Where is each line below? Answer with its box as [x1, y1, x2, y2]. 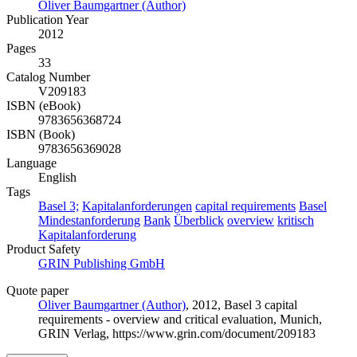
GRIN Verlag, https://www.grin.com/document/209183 [38, 327, 316, 341]
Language [6, 156, 57, 171]
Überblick [174, 214, 224, 228]
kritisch [277, 214, 314, 228]
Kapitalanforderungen [82, 199, 192, 214]
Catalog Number [6, 70, 90, 84]
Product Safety [6, 242, 80, 257]
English [38, 171, 76, 185]
